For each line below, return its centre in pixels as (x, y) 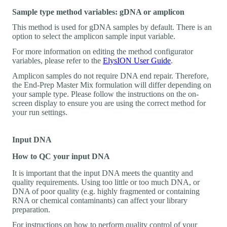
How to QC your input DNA (61, 156)
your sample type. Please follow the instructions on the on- (105, 94)
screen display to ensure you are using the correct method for (109, 103)
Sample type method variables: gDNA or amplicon (98, 12)
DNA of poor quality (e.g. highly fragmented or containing (106, 191)
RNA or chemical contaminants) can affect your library (100, 200)
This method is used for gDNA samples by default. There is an (112, 27)
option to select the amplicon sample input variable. (94, 36)
